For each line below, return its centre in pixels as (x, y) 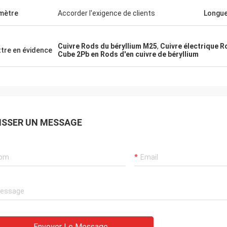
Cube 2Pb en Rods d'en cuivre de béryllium (128, 54)
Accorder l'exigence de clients (106, 13)
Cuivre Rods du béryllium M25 (107, 46)
